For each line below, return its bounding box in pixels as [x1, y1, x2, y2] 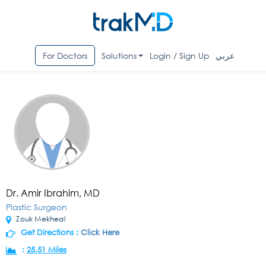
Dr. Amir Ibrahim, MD [6, 186, 100, 199]
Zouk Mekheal [14, 214, 65, 224]
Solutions [101, 50, 137, 62]
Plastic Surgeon [6, 201, 67, 213]
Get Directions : [18, 227, 81, 238]
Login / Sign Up [150, 50, 210, 62]
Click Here [81, 227, 119, 238]
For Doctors [42, 50, 87, 62]
